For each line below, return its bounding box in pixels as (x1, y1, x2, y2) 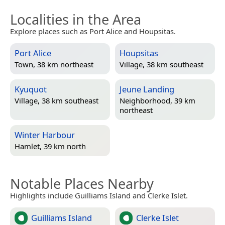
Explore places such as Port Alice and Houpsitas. (10, 26, 176, 36)
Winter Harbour (15, 129, 75, 141)
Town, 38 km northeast (15, 59, 93, 70)
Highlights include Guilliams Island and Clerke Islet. (10, 190, 188, 200)
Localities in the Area (10, 10, 141, 29)
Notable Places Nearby (10, 174, 154, 193)
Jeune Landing (120, 83, 174, 95)
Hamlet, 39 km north (15, 141, 86, 152)
